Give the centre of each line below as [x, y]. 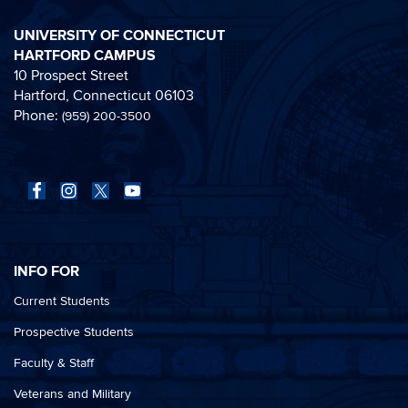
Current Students [62, 301]
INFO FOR [46, 271]
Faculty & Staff [54, 363]
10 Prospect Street [71, 76]
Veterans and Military [72, 394]
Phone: [38, 116]
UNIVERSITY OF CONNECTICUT [119, 36]
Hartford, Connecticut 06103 [104, 96]
